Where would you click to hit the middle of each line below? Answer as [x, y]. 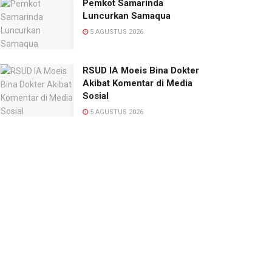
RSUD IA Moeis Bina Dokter [141, 71]
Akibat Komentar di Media [138, 83]
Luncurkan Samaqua [127, 16]
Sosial [96, 96]
